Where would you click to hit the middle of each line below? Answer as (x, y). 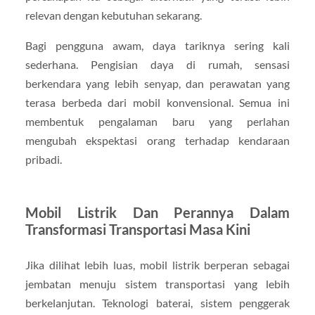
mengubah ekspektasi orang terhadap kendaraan (157, 140)
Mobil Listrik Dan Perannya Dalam (157, 212)
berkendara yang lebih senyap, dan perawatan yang (157, 83)
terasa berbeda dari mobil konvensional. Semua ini (157, 102)
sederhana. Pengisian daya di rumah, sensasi (157, 64)
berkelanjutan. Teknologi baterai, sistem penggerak (157, 302)
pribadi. (43, 159)
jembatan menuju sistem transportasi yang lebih (157, 283)
